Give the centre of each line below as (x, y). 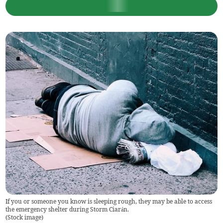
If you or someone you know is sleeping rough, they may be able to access (109, 202)
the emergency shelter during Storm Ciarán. (67, 210)
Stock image (25, 218)
